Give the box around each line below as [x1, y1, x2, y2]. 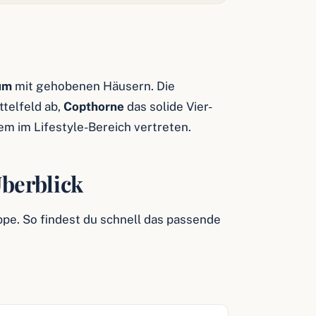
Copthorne [63, 99, 124, 114]
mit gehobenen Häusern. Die [12, 79, 175, 93]
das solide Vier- [124, 99, 212, 114]
